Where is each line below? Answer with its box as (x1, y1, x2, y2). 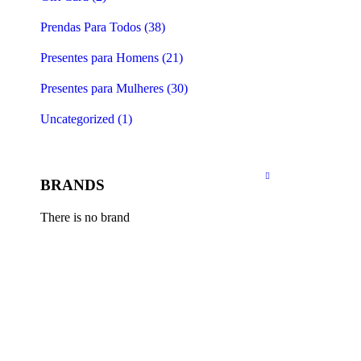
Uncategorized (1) (40, 112, 132, 126)
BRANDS (40, 176, 105, 193)
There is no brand (40, 210, 130, 224)
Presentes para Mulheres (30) (40, 81, 188, 95)
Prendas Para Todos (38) (40, 20, 165, 34)
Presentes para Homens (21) (40, 51, 183, 64)
